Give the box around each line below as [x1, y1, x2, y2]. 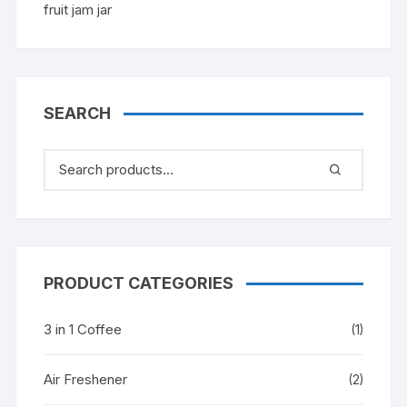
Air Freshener [44, 370, 128, 388]
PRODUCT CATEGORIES [44, 273, 234, 293]
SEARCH [44, 103, 112, 123]
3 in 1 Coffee [44, 320, 123, 338]
